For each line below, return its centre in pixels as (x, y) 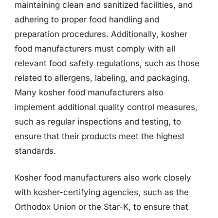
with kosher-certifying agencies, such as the (102, 192)
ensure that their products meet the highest (100, 136)
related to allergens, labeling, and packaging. (102, 78)
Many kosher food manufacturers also (89, 92)
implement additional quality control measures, (106, 107)
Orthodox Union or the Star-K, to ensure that (101, 207)
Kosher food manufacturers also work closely (103, 178)
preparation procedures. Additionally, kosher (101, 34)
